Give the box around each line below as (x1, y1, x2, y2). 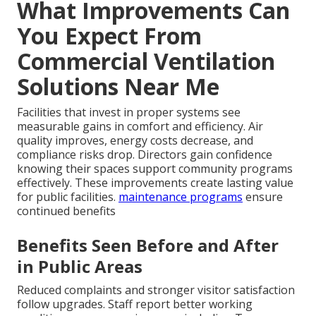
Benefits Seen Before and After (17, 233, 279, 257)
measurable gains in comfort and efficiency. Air (17, 118, 263, 134)
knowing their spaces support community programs (17, 160, 293, 176)
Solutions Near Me (17, 71, 219, 102)
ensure (243, 188, 283, 205)
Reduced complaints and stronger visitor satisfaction (17, 281, 295, 298)
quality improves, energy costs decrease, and (17, 132, 253, 148)
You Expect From (17, 20, 202, 51)
